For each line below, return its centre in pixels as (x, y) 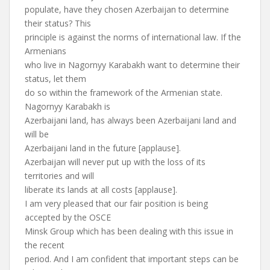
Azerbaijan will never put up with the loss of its (115, 162)
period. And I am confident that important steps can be (132, 259)
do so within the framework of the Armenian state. (124, 93)
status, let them (55, 79)
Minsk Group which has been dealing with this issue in (129, 231)
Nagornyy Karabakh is (67, 106)
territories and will (59, 176)
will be (37, 134)
